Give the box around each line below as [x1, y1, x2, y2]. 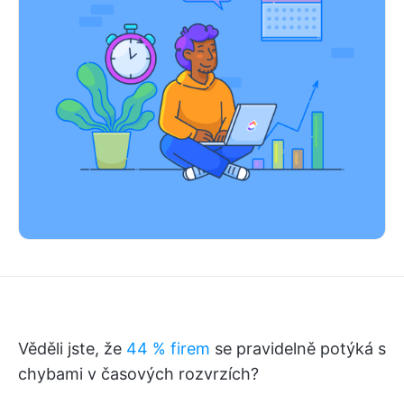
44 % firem [126, 339, 210, 358]
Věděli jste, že [18, 339, 126, 358]
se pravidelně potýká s [210, 339, 386, 358]
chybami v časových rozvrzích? [18, 364, 259, 383]
